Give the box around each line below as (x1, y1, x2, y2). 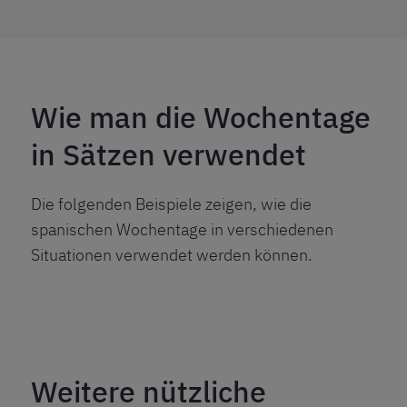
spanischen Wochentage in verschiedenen (31, 219, 333, 241)
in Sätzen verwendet (31, 135, 306, 174)
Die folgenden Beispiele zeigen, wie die (31, 194, 312, 215)
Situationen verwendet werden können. (31, 244, 313, 266)
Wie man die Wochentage (31, 98, 371, 137)
